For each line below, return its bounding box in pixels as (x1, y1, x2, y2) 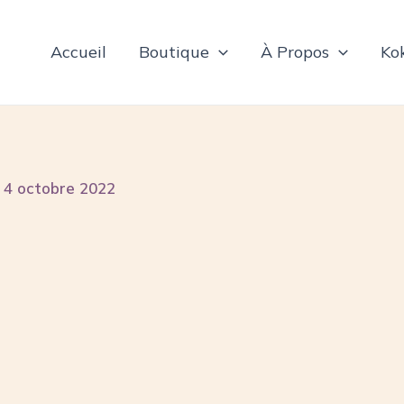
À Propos (260, 41, 329, 62)
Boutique (139, 41, 209, 62)
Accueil (50, 41, 106, 62)
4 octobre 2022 (4, 179, 115, 197)
